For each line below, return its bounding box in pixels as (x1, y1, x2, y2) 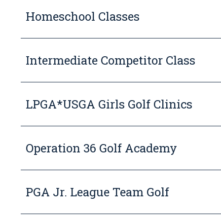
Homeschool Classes (26, 8, 140, 24)
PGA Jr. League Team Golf (26, 184, 169, 200)
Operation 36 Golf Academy (26, 140, 177, 156)
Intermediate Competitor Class (26, 52, 195, 68)
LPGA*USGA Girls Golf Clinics (26, 96, 192, 112)
